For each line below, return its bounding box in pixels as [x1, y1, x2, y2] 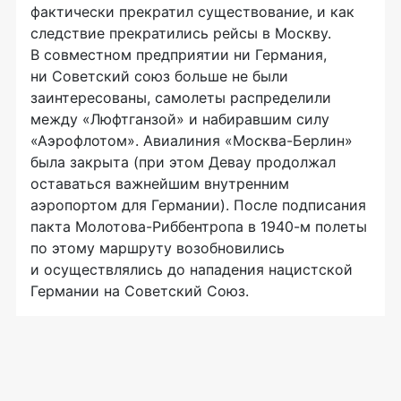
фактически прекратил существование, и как [30, 2, 354, 21]
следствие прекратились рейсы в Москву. [30, 23, 331, 42]
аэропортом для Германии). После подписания [30, 195, 366, 214]
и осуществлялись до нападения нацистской [30, 260, 353, 278]
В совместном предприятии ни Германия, [30, 45, 327, 64]
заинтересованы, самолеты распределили [30, 88, 331, 107]
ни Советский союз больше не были [30, 66, 288, 85]
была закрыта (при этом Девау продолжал [30, 152, 336, 171]
